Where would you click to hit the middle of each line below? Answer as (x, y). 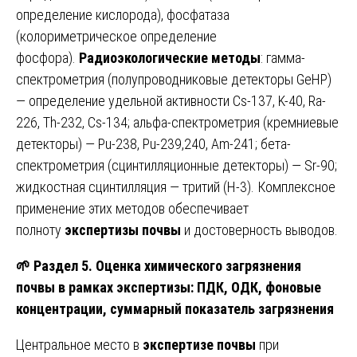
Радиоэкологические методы (170, 57)
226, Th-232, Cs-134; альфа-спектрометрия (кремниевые (177, 122)
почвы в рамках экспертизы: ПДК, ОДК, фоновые (169, 287)
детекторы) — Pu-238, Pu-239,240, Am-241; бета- (153, 143)
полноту (40, 229)
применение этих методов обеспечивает (132, 208)
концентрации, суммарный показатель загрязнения (175, 308)
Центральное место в (79, 344)
